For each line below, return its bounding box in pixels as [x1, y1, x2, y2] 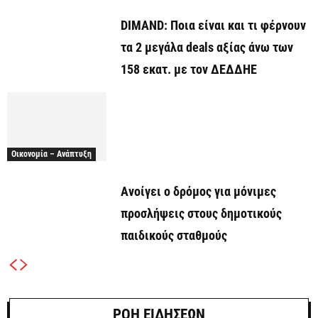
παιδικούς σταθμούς [121, 227, 227, 243]
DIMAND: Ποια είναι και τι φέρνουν [121, 18, 306, 33]
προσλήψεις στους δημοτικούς [121, 205, 282, 221]
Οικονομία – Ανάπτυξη [11, 148, 92, 159]
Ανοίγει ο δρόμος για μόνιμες [121, 183, 276, 199]
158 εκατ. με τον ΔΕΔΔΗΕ [121, 62, 257, 77]
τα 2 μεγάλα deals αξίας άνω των [121, 40, 293, 55]
